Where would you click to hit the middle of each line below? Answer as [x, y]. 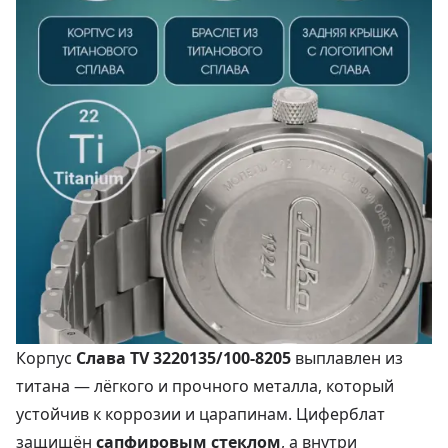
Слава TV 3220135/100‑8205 [183, 358]
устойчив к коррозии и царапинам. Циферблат [200, 414]
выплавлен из [347, 358]
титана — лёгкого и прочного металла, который [205, 386]
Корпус [46, 358]
